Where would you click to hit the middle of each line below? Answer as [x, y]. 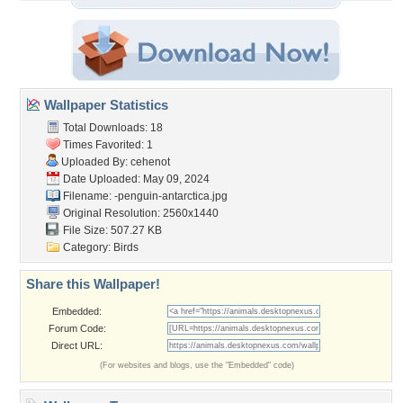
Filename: [87, 196]
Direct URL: [77, 345]
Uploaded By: [94, 162]
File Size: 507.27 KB [111, 230]
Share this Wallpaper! [93, 284]
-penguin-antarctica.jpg [171, 196]
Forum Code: [77, 328]
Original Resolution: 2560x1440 [139, 213]
